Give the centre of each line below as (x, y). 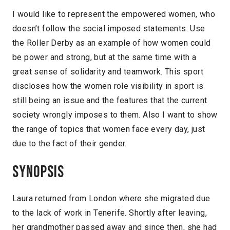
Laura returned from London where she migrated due (111, 199)
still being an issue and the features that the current (110, 100)
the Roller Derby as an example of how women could (112, 43)
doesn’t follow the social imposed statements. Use (109, 28)
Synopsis (38, 172)
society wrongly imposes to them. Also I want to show (115, 114)
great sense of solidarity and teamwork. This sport (108, 71)
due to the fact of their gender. (70, 143)
